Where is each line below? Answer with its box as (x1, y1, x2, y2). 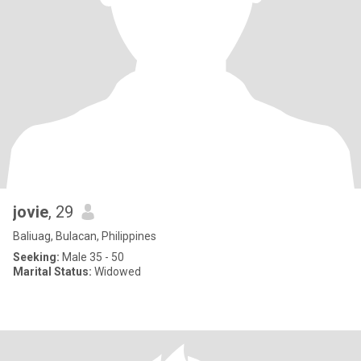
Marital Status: (13, 265, 92, 278)
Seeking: (13, 251, 60, 263)
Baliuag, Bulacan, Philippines (13, 230, 156, 243)
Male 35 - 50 (60, 251, 124, 263)
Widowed (92, 265, 141, 278)
